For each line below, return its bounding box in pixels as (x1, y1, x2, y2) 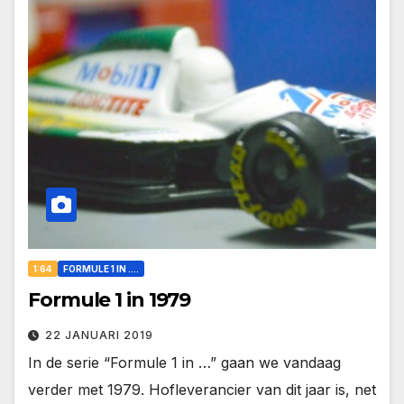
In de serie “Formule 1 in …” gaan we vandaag (28, 353, 341, 372)
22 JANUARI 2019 (45, 328, 153, 343)
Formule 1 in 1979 (28, 288, 191, 313)
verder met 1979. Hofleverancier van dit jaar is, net (28, 381, 376, 399)
